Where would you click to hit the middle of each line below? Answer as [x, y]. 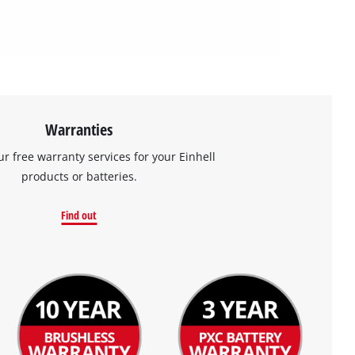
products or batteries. [79, 176]
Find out [79, 215]
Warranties [79, 129]
